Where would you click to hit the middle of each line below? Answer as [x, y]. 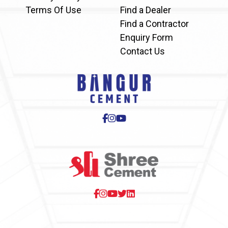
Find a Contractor [154, 23]
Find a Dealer [146, 10]
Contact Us [142, 51]
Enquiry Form [147, 37]
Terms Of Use [53, 10]
